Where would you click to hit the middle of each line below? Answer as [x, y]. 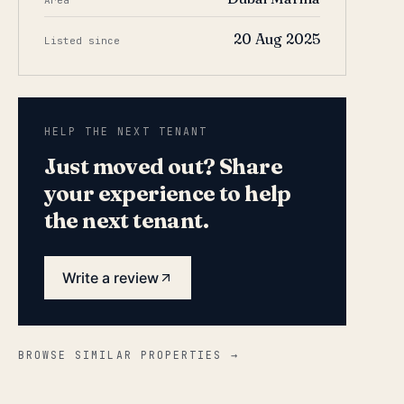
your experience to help [167, 193]
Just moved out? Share [163, 166]
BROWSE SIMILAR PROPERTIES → [128, 355]
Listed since [82, 41]
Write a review [110, 278]
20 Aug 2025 [276, 39]
